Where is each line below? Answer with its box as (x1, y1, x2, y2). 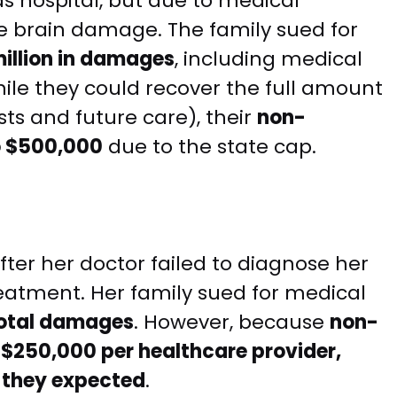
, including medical (175, 45, 362, 74)
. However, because (134, 308, 330, 337)
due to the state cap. (103, 133, 316, 161)
